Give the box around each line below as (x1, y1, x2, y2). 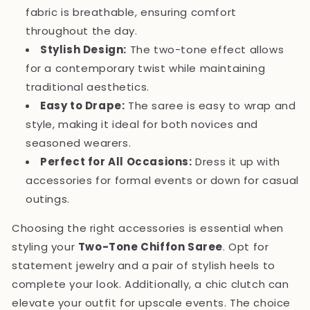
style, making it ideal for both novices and (26, 116, 258, 131)
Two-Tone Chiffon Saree (77, 239, 224, 254)
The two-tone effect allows (127, 42, 284, 57)
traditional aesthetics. (26, 79, 149, 94)
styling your (12, 239, 78, 254)
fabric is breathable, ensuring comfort (26, 4, 237, 19)
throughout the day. (26, 23, 138, 38)
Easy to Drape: (40, 98, 125, 113)
